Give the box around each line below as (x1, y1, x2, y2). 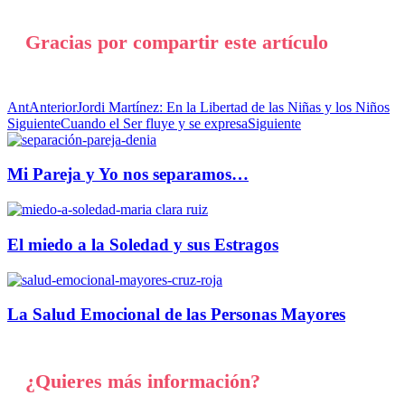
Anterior (29, 99, 77, 115)
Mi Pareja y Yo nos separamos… (7, 165, 249, 184)
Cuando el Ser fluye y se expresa (61, 115, 248, 131)
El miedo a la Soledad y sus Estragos (7, 234, 278, 254)
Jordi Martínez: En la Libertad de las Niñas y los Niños (77, 99, 390, 115)
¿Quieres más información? (25, 369, 260, 392)
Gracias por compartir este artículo (25, 31, 328, 54)
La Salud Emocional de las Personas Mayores (7, 305, 345, 325)
